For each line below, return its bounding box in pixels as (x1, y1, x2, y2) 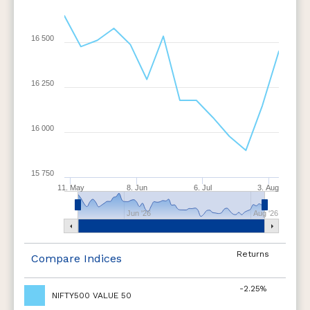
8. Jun (126, 183, 147, 192)
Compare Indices (31, 252, 122, 265)
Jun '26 (127, 209, 152, 217)
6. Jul (194, 183, 212, 192)
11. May (57, 183, 84, 192)
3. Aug (257, 183, 279, 192)
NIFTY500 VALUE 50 (52, 291, 131, 300)
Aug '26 (253, 209, 279, 217)
